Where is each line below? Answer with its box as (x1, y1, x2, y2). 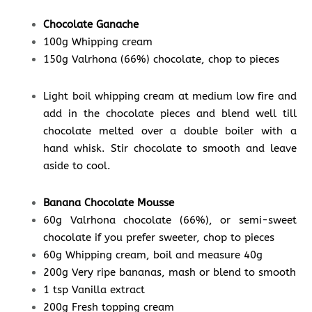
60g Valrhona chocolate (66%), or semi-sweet (43, 214, 297, 227)
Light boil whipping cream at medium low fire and (43, 90, 297, 103)
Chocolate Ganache (43, 18, 139, 31)
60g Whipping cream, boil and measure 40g (43, 249, 263, 262)
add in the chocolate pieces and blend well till (43, 107, 297, 120)
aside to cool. (43, 159, 115, 173)
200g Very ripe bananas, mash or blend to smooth (43, 266, 297, 279)
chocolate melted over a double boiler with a (43, 125, 297, 138)
